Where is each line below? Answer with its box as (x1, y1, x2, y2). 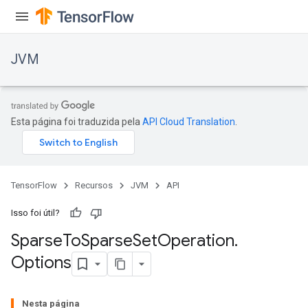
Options (11, 252, 71, 274)
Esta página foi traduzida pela (11, 116, 142, 127)
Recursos (75, 180, 113, 190)
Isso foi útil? (11, 208, 60, 218)
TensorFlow (11, 180, 57, 190)
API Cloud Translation (142, 116, 235, 127)
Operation (157, 230, 234, 251)
